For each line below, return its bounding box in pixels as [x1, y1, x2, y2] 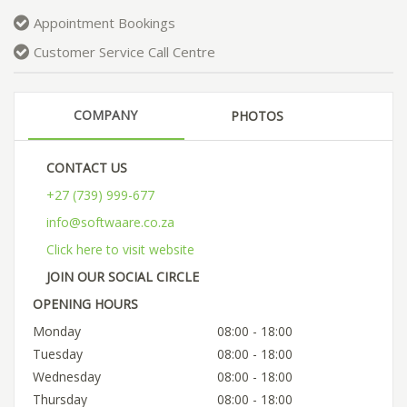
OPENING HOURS [33, 294, 138, 313]
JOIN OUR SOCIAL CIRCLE [46, 267, 199, 285]
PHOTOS [231, 106, 283, 124]
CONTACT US [46, 158, 127, 176]
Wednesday [33, 367, 101, 385]
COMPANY [74, 105, 137, 124]
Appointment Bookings [34, 14, 175, 33]
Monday [33, 322, 81, 340]
